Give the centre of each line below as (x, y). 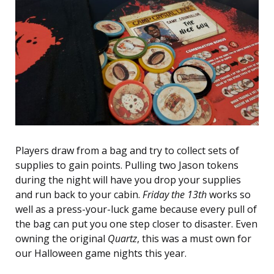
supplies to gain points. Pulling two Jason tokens (127, 165)
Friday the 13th (175, 194)
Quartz (122, 238)
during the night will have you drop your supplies (128, 180)
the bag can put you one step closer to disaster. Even (136, 224)
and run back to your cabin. (79, 194)
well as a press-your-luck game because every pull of (136, 209)
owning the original (61, 238)
